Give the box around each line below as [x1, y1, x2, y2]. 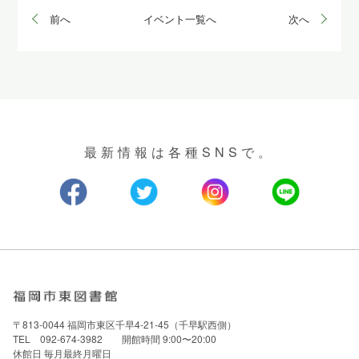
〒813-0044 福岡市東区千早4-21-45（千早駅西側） [12, 317, 236, 332]
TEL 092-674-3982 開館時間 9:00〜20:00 [12, 332, 226, 346]
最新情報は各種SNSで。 [84, 142, 275, 161]
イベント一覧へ [143, 11, 216, 27]
